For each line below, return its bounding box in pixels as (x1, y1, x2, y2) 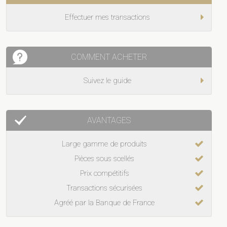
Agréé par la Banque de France (54, 198, 155, 207)
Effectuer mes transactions (65, 12, 150, 22)
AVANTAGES (87, 115, 131, 125)
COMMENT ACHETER (71, 52, 147, 62)
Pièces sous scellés (74, 154, 135, 163)
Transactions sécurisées (66, 183, 143, 193)
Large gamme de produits (62, 139, 147, 148)
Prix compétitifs (80, 168, 129, 178)
